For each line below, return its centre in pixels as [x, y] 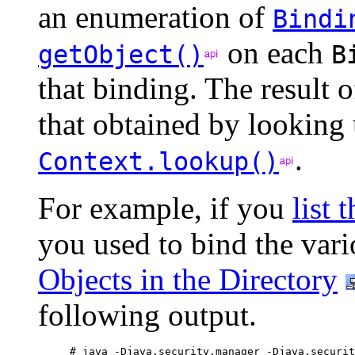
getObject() [121, 54]
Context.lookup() [158, 161]
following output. [147, 315]
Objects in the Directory [188, 279]
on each [275, 52]
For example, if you [165, 208]
